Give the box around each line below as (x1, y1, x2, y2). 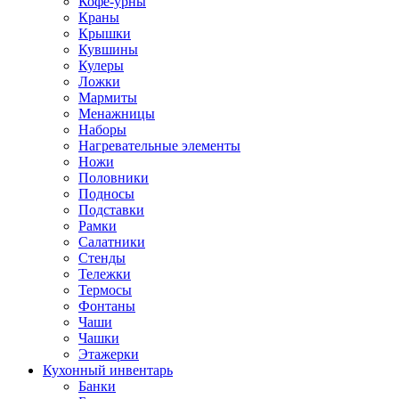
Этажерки (78, 346, 139, 362)
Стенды (78, 250, 126, 266)
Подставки (78, 202, 144, 218)
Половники (78, 170, 149, 186)
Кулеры (78, 58, 124, 74)
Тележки (78, 266, 131, 282)
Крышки (78, 26, 131, 42)
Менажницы (78, 106, 155, 122)
